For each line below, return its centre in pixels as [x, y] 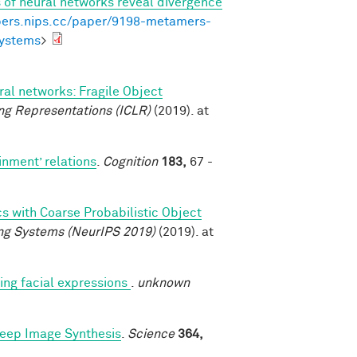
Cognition [130, 161]
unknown [163, 282]
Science [151, 333]
